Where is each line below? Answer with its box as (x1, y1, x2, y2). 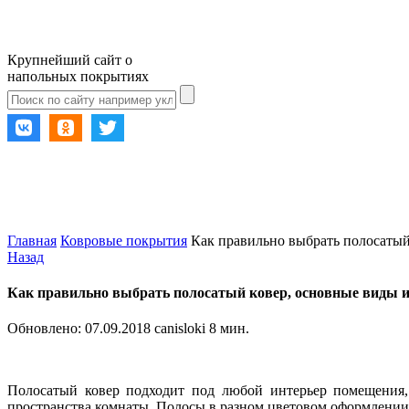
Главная (7, 232, 57, 248)
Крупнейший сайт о (7, 52, 132, 68)
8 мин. (209, 320, 249, 337)
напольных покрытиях (7, 68, 149, 84)
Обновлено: (7, 320, 85, 337)
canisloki (154, 320, 205, 337)
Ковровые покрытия (60, 232, 187, 248)
